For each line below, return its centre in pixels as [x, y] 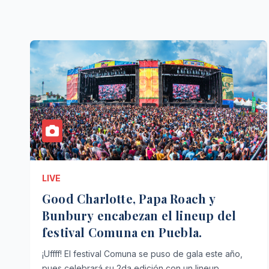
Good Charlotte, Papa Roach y [129, 198]
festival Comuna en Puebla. [122, 232]
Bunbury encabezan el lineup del [139, 215]
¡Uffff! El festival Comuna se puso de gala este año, [142, 254]
